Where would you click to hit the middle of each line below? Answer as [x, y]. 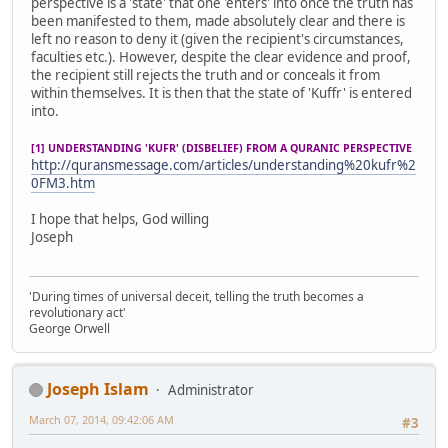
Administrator [211, 389]
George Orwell [69, 328]
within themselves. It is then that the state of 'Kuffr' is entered [221, 93]
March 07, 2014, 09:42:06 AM [101, 419]
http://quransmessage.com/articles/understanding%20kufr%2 [223, 165]
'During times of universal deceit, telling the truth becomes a [196, 296]
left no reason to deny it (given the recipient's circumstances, [217, 39]
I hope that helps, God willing [120, 219]
